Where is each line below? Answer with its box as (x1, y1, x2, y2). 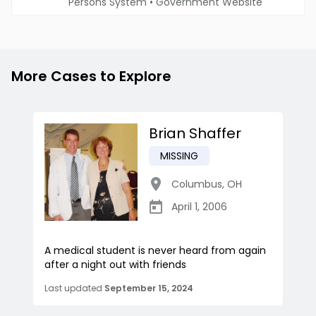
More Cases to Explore (11, 66, 171, 87)
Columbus (171, 177, 222, 192)
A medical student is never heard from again (44, 243, 266, 258)
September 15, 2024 (104, 282, 193, 295)
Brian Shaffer (149, 123, 241, 144)
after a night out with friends (44, 257, 186, 272)
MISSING (160, 149, 198, 164)
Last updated (44, 282, 102, 295)
